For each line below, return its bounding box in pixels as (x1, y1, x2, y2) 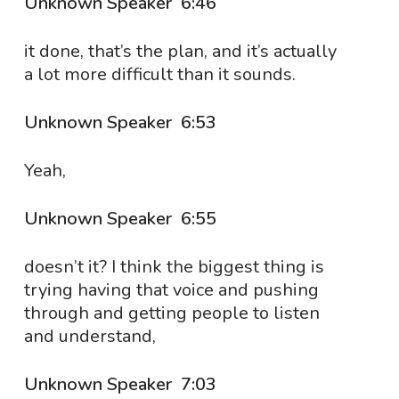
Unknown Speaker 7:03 (23, 372, 221, 396)
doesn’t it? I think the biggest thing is (23, 255, 324, 279)
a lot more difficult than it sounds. (23, 62, 296, 86)
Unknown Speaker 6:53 (23, 110, 221, 134)
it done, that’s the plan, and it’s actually (23, 39, 337, 63)
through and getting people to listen (23, 301, 320, 325)
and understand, (23, 324, 156, 348)
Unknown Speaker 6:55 (23, 207, 221, 231)
